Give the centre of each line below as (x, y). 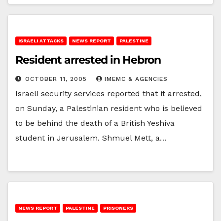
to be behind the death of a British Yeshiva (95, 123)
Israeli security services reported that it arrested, (109, 93)
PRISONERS (118, 208)
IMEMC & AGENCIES (136, 79)
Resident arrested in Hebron (88, 60)
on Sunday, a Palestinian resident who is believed (109, 108)
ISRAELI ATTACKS (41, 40)
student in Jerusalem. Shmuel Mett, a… (91, 138)
